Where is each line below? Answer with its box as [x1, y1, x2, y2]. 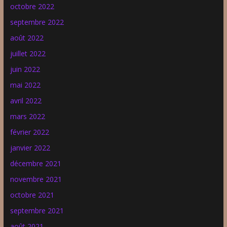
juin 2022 [10, 64, 40, 74]
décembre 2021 [10, 158, 61, 168]
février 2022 [10, 127, 49, 137]
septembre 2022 [10, 17, 64, 27]
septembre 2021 [10, 205, 64, 215]
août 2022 [10, 32, 44, 43]
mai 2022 [10, 80, 41, 90]
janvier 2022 [10, 142, 50, 153]
